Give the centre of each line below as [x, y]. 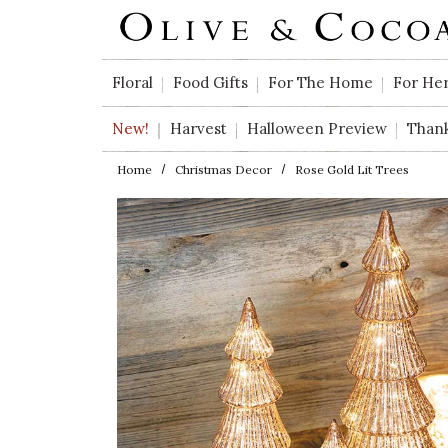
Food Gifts [210, 83]
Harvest [198, 128]
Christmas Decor [224, 169]
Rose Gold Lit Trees [352, 169]
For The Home [320, 83]
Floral [132, 83]
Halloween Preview [316, 128]
